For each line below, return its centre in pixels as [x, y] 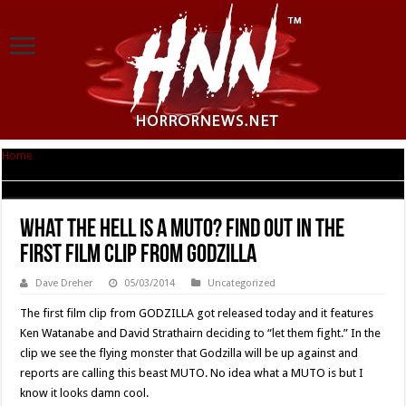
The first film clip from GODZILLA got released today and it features [197, 313]
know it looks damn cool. [85, 393]
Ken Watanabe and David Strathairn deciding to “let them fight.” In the [201, 333]
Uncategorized [242, 283]
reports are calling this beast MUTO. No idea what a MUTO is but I [192, 373]
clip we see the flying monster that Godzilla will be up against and [189, 353]
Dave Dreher [64, 283]
